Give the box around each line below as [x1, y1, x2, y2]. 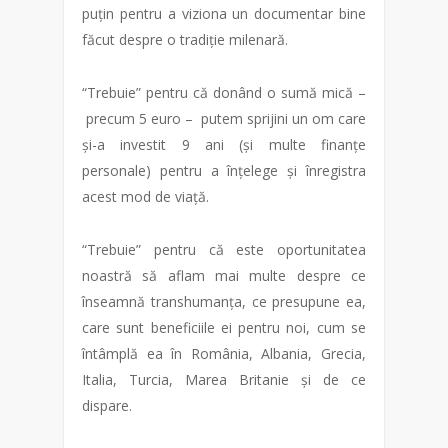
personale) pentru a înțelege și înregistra [82, 161, 366, 180]
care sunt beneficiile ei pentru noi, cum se [82, 318, 366, 337]
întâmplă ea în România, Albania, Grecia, [82, 344, 366, 363]
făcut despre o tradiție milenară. [82, 30, 288, 49]
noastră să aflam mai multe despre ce [82, 266, 366, 285]
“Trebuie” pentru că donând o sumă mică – [82, 83, 366, 102]
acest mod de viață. [82, 187, 209, 206]
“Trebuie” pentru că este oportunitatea [82, 240, 366, 259]
